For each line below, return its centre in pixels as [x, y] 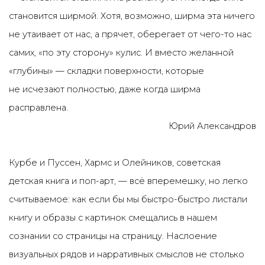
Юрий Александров [212, 126]
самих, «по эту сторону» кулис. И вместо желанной [121, 53]
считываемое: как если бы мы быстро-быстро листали [128, 199]
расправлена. [38, 108]
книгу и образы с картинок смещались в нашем [113, 218]
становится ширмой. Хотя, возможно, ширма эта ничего [132, 16]
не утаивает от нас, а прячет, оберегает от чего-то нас [130, 34]
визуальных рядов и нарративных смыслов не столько [127, 254]
